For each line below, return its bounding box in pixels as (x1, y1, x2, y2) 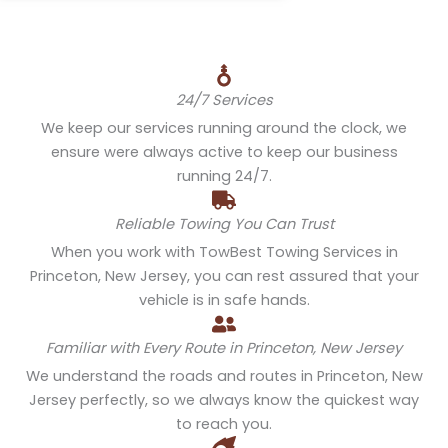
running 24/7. (176, 166, 272, 187)
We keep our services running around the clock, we (41, 118, 407, 139)
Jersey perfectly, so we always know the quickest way (29, 390, 419, 411)
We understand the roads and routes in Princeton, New (25, 366, 423, 387)
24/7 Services (175, 90, 273, 111)
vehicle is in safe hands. (138, 290, 310, 311)
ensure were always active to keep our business (50, 142, 398, 163)
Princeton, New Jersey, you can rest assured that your (29, 266, 419, 287)
